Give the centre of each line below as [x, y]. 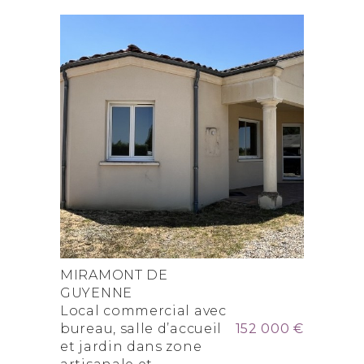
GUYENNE [96, 292]
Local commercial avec [143, 310]
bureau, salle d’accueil [141, 328]
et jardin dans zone [131, 346]
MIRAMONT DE [114, 275]
